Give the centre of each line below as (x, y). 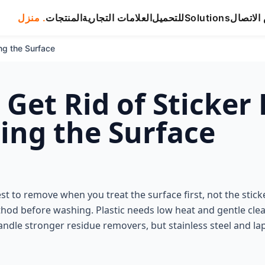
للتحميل (168, 18)
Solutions (207, 18)
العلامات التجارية (117, 18)
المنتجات (64, 18)
